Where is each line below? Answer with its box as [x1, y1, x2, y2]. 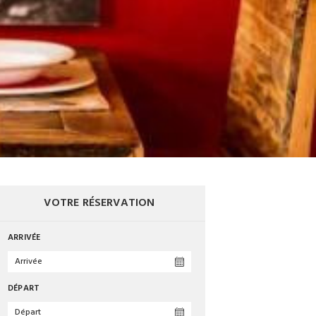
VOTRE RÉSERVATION [44, 194, 155, 213]
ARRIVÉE [8, 231, 41, 245]
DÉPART [8, 281, 40, 296]
